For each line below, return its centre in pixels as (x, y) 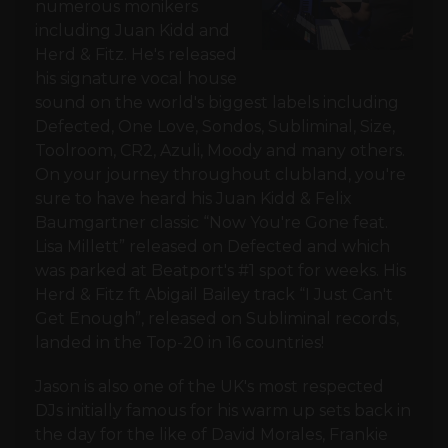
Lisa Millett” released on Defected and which (212, 247)
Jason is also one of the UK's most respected (209, 387)
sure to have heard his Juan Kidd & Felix (193, 199)
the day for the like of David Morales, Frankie (211, 435)
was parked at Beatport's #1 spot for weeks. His (220, 271)
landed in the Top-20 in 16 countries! (179, 343)
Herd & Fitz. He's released (136, 55)
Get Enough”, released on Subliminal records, (217, 319)
